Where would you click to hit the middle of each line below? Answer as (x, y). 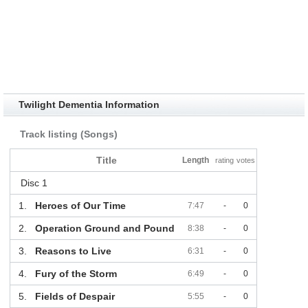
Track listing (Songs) (68, 134)
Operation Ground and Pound (104, 229)
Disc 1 (34, 183)
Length (196, 161)
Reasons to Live (73, 251)
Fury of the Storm (76, 274)
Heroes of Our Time (80, 206)
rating (225, 161)
